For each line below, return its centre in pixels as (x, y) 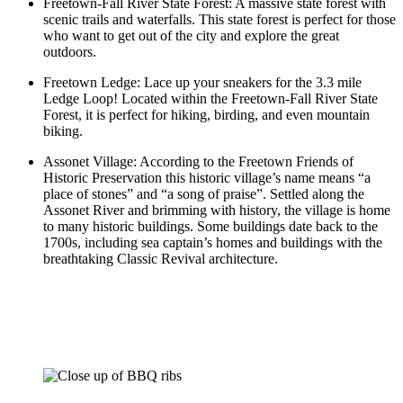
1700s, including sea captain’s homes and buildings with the (213, 243)
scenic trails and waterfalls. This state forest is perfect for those (219, 20)
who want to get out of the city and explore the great (191, 36)
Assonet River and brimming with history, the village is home (217, 210)
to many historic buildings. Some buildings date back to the (210, 227)
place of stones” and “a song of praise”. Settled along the (204, 194)
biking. (65, 131)
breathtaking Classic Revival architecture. (161, 259)
